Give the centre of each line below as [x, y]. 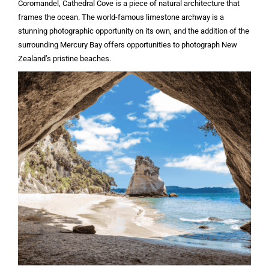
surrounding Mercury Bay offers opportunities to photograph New [128, 45]
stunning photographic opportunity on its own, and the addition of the [134, 31]
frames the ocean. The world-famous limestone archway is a [121, 17]
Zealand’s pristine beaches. [65, 59]
